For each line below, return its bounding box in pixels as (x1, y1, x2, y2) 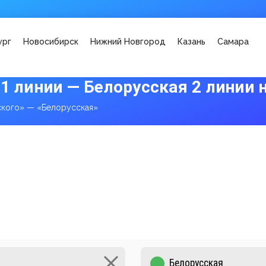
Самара (217, 37, 249, 46)
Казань (178, 37, 205, 46)
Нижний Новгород (90, 37, 166, 46)
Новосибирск (23, 37, 78, 46)
